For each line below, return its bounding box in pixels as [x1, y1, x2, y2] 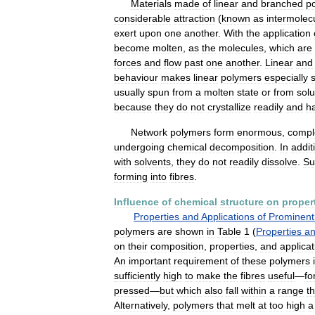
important [129, 255, 171, 266]
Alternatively [114, 300, 167, 311]
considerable [114, 13, 171, 24]
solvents [134, 156, 171, 167]
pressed [114, 285, 150, 296]
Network [131, 127, 167, 138]
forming [114, 171, 148, 182]
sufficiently [114, 270, 160, 281]
